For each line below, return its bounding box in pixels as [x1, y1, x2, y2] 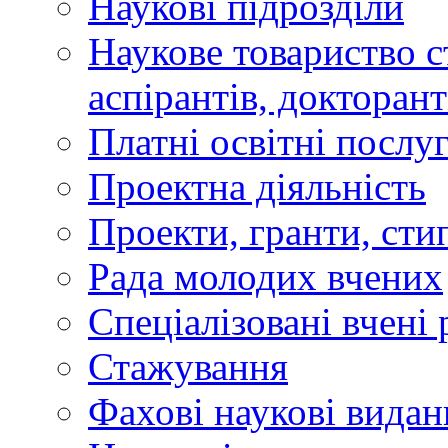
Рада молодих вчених [88, 255, 443, 298]
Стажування [88, 345, 288, 388]
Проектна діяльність [88, 165, 426, 208]
